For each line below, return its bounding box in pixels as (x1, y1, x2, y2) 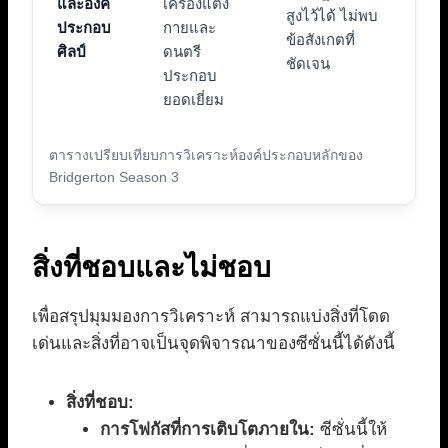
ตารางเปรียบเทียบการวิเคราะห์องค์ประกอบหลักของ (49, 147, 363, 164)
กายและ (163, 19, 216, 37)
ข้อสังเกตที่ (286, 31, 355, 49)
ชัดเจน (286, 55, 330, 73)
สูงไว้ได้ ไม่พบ (286, 7, 378, 25)
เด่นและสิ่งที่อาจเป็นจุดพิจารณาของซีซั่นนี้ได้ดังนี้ (32, 334, 395, 354)
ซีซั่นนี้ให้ (315, 420, 387, 440)
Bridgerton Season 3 (49, 169, 179, 186)
